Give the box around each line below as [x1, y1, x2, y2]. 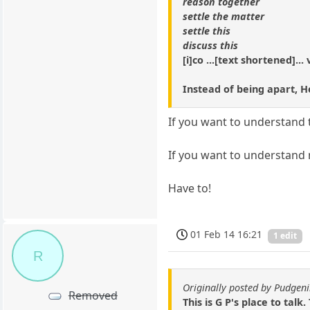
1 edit [273, 230, 298, 242]
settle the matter [183, 9, 265, 23]
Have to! [168, 180, 212, 196]
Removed [68, 287, 118, 303]
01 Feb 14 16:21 [190, 228, 263, 241]
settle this [183, 24, 231, 37]
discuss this [183, 38, 239, 52]
